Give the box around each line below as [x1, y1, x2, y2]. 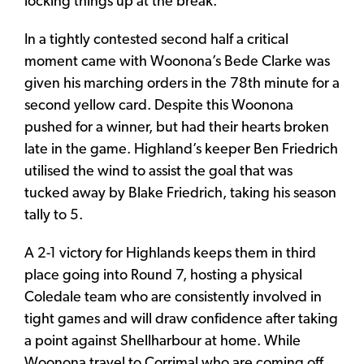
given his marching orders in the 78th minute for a [24, 76, 340, 92]
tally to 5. [24, 207, 83, 223]
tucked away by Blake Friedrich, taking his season [24, 185, 336, 201]
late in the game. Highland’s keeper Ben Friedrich [24, 141, 338, 158]
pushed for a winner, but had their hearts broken [24, 119, 329, 136]
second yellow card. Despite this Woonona [24, 97, 293, 114]
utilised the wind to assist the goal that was [24, 163, 292, 180]
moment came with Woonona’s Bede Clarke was [24, 54, 330, 70]
